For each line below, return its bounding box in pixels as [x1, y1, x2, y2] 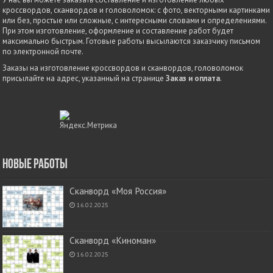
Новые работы [2, 158, 68, 172]
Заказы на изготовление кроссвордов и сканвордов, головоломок [2, 63, 244, 74]
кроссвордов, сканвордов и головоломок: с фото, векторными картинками [2, 5, 271, 16]
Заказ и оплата [166, 73, 221, 84]
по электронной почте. [2, 46, 84, 57]
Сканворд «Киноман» [69, 235, 157, 247]
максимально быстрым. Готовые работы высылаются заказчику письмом [2, 36, 261, 47]
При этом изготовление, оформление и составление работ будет [2, 26, 234, 37]
